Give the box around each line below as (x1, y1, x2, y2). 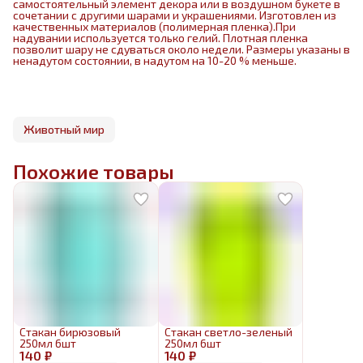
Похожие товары (13, 160, 174, 183)
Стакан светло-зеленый (164, 324, 293, 339)
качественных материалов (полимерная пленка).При (13, 19, 296, 33)
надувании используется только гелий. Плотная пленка (13, 31, 308, 45)
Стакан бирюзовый (19, 324, 121, 339)
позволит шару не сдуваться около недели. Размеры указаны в (13, 42, 350, 56)
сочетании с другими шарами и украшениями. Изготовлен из (13, 8, 336, 22)
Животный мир (23, 122, 105, 136)
